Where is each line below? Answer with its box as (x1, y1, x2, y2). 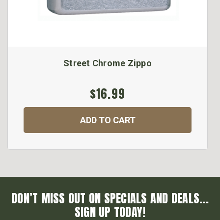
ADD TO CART (80, 115, 136, 126)
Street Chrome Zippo (63, 58, 152, 69)
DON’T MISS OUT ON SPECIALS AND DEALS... (11, 190, 209, 208)
